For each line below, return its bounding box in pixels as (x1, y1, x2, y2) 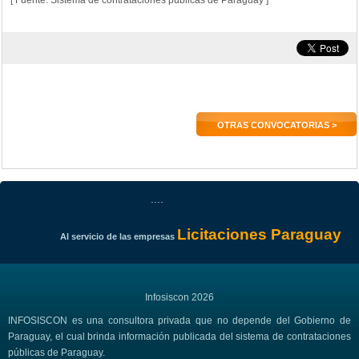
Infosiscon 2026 (145, 291, 214, 303)
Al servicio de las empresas (59, 232, 177, 242)
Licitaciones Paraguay (176, 226, 341, 244)
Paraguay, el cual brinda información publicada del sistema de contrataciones (8, 330, 351, 342)
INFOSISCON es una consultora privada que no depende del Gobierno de (8, 314, 351, 326)
